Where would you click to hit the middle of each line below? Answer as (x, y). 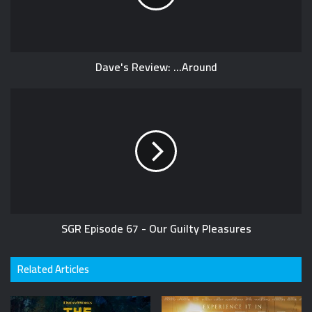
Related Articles (53, 270)
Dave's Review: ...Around (156, 67)
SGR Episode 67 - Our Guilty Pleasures (156, 229)
